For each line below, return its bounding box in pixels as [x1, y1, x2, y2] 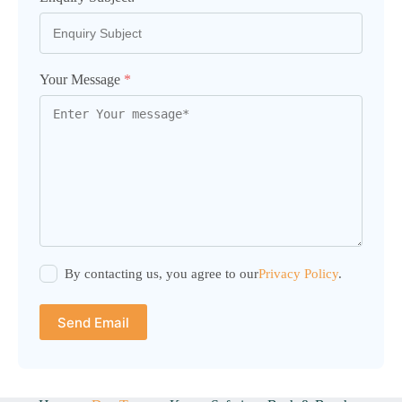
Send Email [57, 313, 129, 331]
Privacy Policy [258, 266, 338, 281]
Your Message [39, 72, 124, 87]
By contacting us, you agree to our [65, 266, 258, 281]
